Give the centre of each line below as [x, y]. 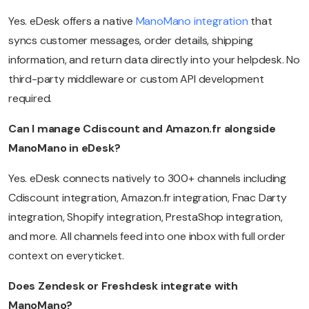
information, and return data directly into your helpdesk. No [154, 60]
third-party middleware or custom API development [136, 79]
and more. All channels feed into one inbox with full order [147, 237]
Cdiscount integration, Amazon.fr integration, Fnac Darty [148, 198]
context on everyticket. [66, 256]
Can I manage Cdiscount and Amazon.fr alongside [142, 129]
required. [30, 99]
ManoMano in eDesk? [64, 148]
